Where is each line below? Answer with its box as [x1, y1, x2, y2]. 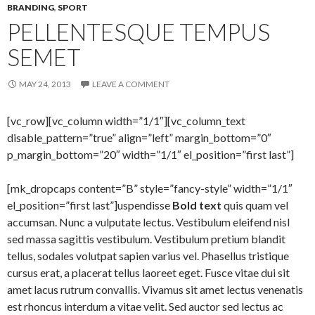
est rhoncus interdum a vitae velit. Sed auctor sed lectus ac [7, 299, 283, 313]
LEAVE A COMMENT [92, 78, 169, 89]
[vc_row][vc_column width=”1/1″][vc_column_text [7, 113, 245, 127]
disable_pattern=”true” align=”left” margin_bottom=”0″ [7, 130, 271, 144]
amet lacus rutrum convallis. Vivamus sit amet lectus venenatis [7, 282, 303, 296]
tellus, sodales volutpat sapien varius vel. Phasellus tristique [7, 248, 289, 262]
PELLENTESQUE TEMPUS [7, 17, 270, 46]
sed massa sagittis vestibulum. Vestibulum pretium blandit [7, 231, 285, 245]
